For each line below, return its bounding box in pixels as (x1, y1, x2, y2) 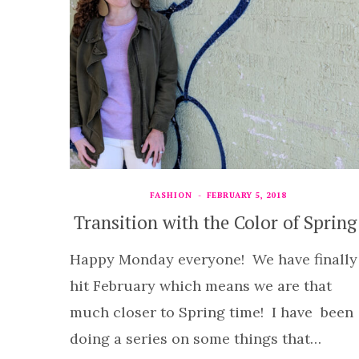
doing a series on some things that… (70, 329, 321, 348)
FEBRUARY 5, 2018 (206, 189, 287, 200)
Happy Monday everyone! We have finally (70, 249, 357, 268)
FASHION (149, 189, 192, 200)
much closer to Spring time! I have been (70, 302, 353, 321)
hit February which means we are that (70, 276, 332, 295)
